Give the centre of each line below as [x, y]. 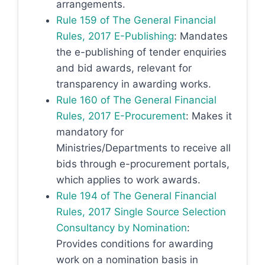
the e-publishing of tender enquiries [141, 52]
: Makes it [209, 116]
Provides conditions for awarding [135, 244]
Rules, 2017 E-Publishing [115, 36]
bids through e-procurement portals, [143, 164]
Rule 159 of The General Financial [136, 20]
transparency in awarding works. [134, 84]
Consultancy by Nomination [122, 228]
